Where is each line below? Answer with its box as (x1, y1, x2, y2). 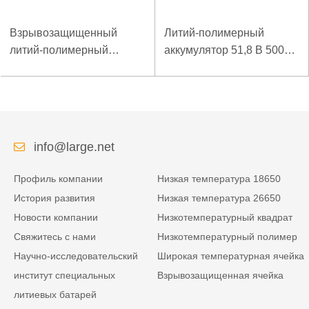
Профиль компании (14, 173, 103, 185)
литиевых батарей (14, 289, 97, 301)
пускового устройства (163, 79, 275, 91)
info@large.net (34, 140, 115, 154)
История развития (14, 192, 95, 204)
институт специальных (14, 270, 115, 281)
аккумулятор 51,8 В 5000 (163, 44, 290, 57)
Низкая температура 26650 (157, 192, 281, 204)
